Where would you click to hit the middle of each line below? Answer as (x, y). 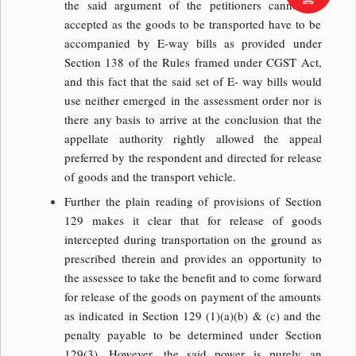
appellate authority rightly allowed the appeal (193, 138)
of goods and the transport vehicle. (150, 176)
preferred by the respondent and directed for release (193, 157)
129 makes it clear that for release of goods (193, 221)
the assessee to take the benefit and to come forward (193, 278)
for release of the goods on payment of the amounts (193, 297)
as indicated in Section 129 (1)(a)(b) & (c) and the (193, 316)
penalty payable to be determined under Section (193, 335)
